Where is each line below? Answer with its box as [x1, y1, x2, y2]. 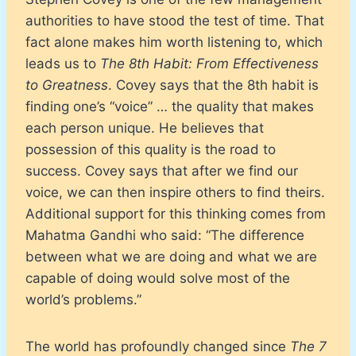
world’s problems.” [25, 291, 141, 308]
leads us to [25, 55, 100, 72]
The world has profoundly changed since [25, 338, 290, 354]
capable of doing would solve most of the [25, 269, 290, 286]
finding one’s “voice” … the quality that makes [25, 98, 314, 114]
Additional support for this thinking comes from [25, 205, 326, 222]
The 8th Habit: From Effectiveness [100, 55, 319, 72]
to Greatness [25, 76, 108, 93]
